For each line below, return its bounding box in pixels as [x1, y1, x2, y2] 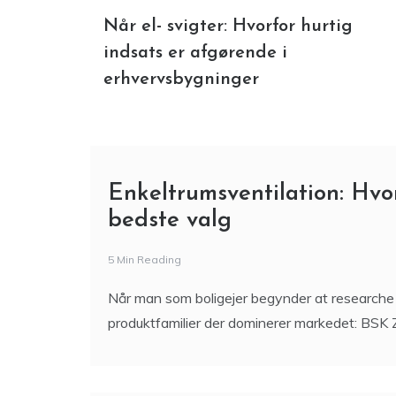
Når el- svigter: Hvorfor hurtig [103, 19, 353, 38]
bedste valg [108, 210, 232, 235]
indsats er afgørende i [103, 46, 287, 65]
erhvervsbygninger [103, 72, 259, 91]
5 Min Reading [108, 255, 181, 269]
